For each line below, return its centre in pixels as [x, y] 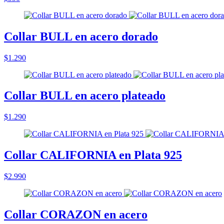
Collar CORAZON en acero [76, 215]
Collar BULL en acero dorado [81, 36]
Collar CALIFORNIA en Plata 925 [93, 155]
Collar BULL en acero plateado [85, 96]
